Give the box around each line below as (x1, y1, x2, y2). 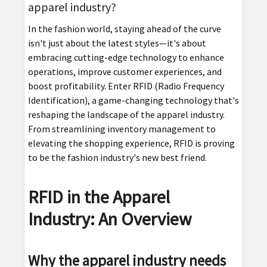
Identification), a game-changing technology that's (27, 94, 239, 107)
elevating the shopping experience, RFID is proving (27, 137, 235, 150)
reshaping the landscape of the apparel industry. (27, 108, 225, 121)
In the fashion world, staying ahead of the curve (27, 23, 221, 35)
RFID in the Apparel (27, 185, 170, 209)
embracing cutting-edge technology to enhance (27, 51, 224, 64)
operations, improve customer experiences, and (27, 66, 222, 78)
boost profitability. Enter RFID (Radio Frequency (27, 80, 224, 92)
